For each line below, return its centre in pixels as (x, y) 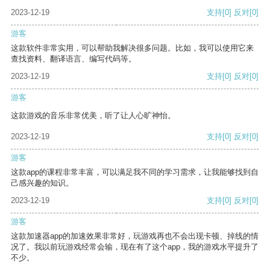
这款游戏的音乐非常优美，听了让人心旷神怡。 (93, 116)
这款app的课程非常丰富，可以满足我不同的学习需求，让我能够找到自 (135, 172)
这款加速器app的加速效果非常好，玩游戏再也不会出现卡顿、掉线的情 (135, 236)
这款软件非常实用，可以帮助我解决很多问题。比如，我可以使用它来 (132, 48)
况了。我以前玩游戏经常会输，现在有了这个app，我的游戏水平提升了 (135, 247)
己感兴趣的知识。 (42, 183)
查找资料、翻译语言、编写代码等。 (74, 59)
